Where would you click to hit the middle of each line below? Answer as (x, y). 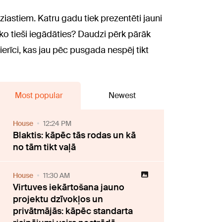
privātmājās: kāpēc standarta (73, 211)
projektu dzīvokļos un (58, 199)
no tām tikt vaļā (45, 147)
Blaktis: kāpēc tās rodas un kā (75, 135)
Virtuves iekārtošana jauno (69, 187)
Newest (122, 95)
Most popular (39, 95)
